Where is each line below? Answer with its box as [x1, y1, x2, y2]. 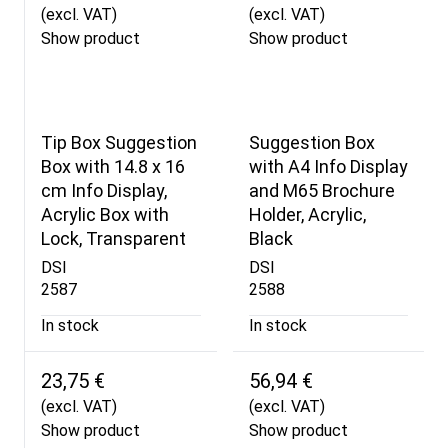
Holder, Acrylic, [248, 204, 366, 226]
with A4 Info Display [248, 156, 408, 178]
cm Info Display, [41, 180, 167, 202]
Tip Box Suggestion [41, 132, 197, 154]
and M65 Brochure [248, 180, 395, 202]
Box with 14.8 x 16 [41, 156, 185, 178]
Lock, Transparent [41, 228, 186, 250]
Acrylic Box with [41, 204, 169, 226]
